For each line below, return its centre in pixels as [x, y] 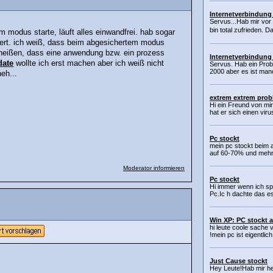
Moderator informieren [154, 168]
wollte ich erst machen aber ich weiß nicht [89, 63]
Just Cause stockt [239, 261]
